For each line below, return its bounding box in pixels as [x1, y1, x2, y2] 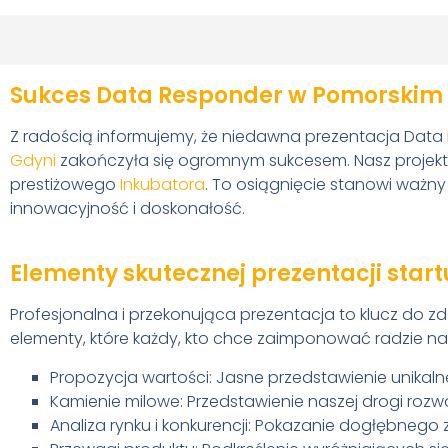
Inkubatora [120, 172, 205, 196]
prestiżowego [10, 172, 120, 196]
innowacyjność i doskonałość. [10, 196, 245, 220]
